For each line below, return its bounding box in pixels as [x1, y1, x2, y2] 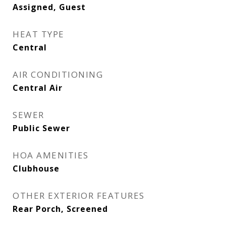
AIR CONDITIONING [13, 69, 103, 80]
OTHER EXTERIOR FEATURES [13, 190, 145, 201]
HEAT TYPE [13, 28, 65, 40]
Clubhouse [13, 163, 60, 174]
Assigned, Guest [13, 2, 86, 13]
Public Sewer [13, 123, 70, 134]
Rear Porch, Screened [13, 203, 108, 214]
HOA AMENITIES [13, 149, 89, 161]
